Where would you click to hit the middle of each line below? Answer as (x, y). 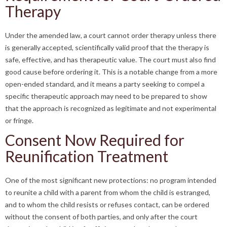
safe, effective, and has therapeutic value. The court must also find (110, 60)
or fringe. (19, 120)
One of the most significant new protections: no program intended (111, 180)
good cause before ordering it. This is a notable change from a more (111, 72)
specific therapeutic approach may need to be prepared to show (106, 96)
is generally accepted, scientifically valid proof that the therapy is (107, 47)
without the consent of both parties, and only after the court (101, 217)
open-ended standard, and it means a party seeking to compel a (105, 84)
